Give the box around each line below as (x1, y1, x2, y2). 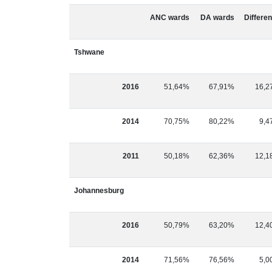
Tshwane (74, 48, 104, 56)
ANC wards (150, 13, 189, 22)
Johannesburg (74, 186, 124, 195)
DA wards (200, 13, 234, 22)
